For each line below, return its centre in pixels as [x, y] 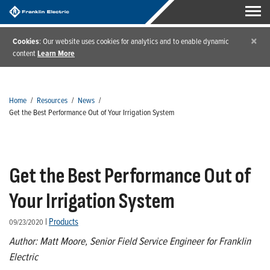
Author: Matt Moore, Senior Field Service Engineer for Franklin [130, 241]
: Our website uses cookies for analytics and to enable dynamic [134, 41]
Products [64, 221]
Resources [52, 100]
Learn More [56, 53]
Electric [24, 256]
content [25, 53]
